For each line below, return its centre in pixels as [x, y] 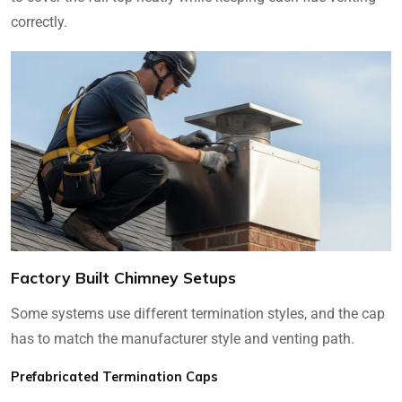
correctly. [39, 22]
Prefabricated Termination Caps [114, 376]
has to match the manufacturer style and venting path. [183, 338]
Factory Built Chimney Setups [123, 277]
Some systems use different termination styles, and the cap [198, 313]
